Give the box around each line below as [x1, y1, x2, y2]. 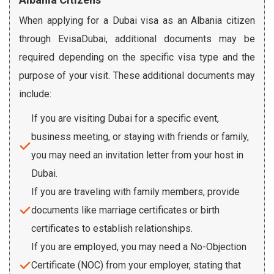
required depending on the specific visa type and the [19, 51, 255, 63]
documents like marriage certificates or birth [31, 204, 220, 216]
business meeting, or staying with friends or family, [31, 130, 249, 143]
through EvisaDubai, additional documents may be [19, 32, 255, 45]
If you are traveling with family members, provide [31, 185, 240, 198]
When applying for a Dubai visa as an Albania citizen [19, 14, 255, 26]
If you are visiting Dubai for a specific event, [31, 112, 219, 124]
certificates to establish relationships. [31, 222, 193, 234]
